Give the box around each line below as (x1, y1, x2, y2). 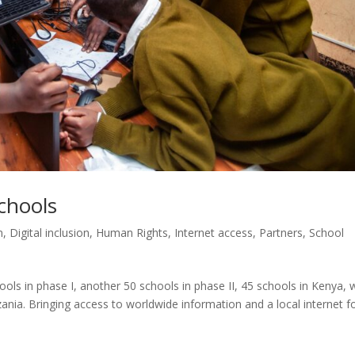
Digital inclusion (10, 225, 90, 241)
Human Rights (96, 225, 169, 241)
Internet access (174, 225, 254, 241)
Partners (259, 225, 303, 241)
